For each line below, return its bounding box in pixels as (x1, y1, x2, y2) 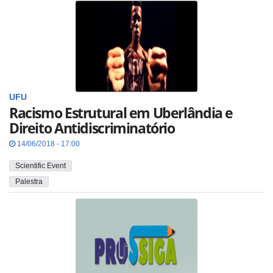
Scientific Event (15, 161, 66, 170)
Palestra (15, 177, 43, 186)
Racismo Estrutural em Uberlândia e (9, 102, 233, 122)
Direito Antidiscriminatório (9, 118, 175, 138)
